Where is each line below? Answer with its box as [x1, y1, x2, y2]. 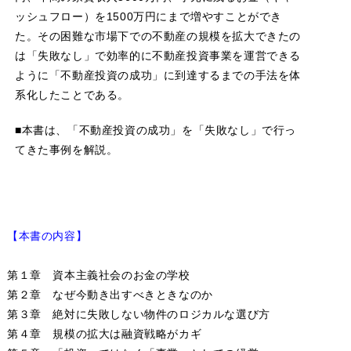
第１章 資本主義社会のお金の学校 [6, 268, 190, 281]
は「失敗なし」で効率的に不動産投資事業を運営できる [14, 49, 301, 62]
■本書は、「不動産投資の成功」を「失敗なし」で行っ [14, 123, 296, 136]
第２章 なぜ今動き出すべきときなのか [6, 288, 213, 301]
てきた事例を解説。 [14, 143, 118, 156]
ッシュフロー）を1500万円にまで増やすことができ [14, 9, 282, 23]
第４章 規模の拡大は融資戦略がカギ [6, 327, 202, 340]
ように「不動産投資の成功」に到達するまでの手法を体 [14, 68, 301, 81]
